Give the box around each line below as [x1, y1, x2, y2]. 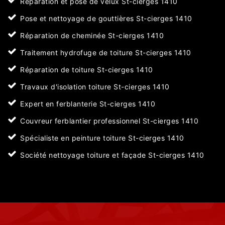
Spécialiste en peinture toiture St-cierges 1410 [20, 134, 184, 143]
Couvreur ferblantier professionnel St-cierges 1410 [20, 117, 198, 126]
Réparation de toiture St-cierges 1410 [20, 65, 153, 74]
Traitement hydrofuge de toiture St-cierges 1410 [20, 48, 191, 57]
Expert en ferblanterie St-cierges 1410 [20, 99, 155, 108]
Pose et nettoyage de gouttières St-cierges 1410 [20, 14, 192, 23]
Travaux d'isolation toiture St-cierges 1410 [20, 82, 170, 91]
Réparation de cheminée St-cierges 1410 [20, 31, 164, 40]
